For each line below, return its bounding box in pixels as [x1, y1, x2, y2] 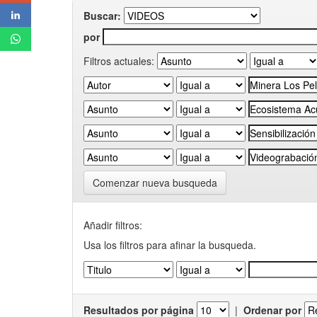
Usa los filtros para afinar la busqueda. [83, 238, 256, 252]
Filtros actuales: [83, 53, 154, 68]
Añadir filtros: [83, 218, 142, 232]
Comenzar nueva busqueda [93, 175, 217, 190]
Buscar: [83, 8, 121, 23]
